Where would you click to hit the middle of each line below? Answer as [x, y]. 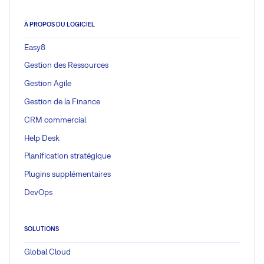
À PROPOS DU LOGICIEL [60, 24]
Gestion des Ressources [66, 65]
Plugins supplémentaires [67, 174]
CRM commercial [55, 119]
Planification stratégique [67, 156]
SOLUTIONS [42, 229]
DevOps [38, 192]
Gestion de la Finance [62, 101]
